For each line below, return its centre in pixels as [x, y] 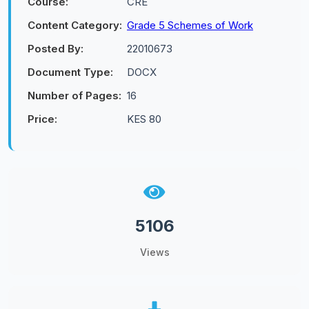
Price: [42, 119]
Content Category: [75, 25]
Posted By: [56, 49]
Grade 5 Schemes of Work [190, 25]
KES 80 [144, 119]
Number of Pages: [74, 96]
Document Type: [70, 72]
